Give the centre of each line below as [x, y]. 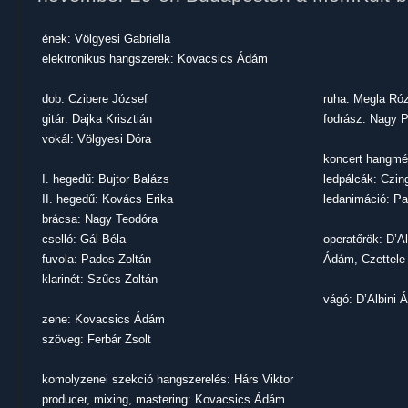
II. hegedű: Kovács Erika [107, 199]
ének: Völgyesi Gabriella [106, 39]
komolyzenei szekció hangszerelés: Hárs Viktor [168, 379]
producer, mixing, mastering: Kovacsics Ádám [163, 399]
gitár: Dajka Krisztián [97, 119]
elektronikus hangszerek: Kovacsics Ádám [155, 59]
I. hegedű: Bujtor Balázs [106, 179]
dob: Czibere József [95, 99]
